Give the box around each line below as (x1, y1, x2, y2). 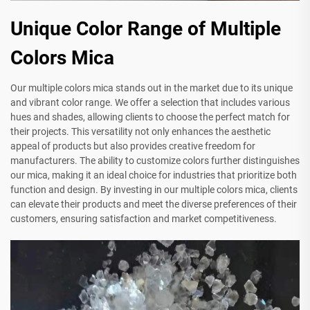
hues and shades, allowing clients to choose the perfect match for (10, 111, 290, 123)
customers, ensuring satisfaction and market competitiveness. (10, 213, 277, 225)
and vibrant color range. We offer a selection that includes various (10, 97, 290, 109)
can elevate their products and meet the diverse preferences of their (10, 199, 297, 210)
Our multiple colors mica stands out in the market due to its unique (10, 82, 293, 94)
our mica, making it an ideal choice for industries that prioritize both (10, 170, 297, 181)
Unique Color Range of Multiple (10, 17, 281, 41)
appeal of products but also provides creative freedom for (10, 140, 255, 152)
